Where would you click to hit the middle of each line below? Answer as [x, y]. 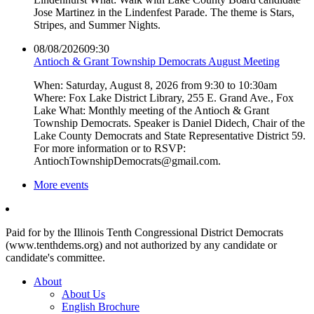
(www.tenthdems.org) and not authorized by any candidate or [141, 245]
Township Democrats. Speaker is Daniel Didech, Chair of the [169, 123]
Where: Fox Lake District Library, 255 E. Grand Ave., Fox [164, 97]
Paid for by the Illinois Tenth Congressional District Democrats [144, 232]
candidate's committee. [55, 257]
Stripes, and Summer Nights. [97, 25]
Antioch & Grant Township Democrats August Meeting [157, 61]
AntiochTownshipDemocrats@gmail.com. [127, 161]
